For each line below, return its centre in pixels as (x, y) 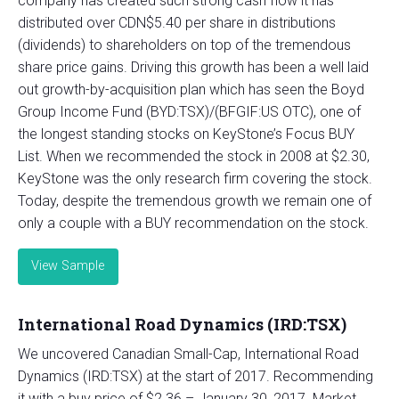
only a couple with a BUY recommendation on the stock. (193, 224)
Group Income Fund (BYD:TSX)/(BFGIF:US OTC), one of (189, 112)
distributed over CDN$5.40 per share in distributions (177, 23)
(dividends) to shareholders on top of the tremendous (184, 45)
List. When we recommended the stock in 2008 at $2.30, (194, 157)
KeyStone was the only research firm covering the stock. (195, 179)
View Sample (68, 266)
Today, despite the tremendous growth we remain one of (195, 201)
